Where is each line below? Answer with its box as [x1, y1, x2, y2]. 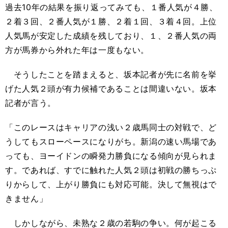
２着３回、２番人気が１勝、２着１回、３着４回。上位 [5, 16, 217, 26]
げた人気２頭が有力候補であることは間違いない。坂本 [5, 83, 217, 94]
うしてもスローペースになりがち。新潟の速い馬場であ [5, 136, 217, 147]
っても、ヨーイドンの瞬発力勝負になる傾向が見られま [5, 151, 217, 161]
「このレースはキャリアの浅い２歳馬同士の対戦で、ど [5, 122, 217, 132]
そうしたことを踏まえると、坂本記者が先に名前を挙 [5, 69, 217, 79]
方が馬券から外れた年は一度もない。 [5, 45, 149, 55]
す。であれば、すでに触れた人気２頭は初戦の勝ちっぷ [5, 165, 217, 175]
